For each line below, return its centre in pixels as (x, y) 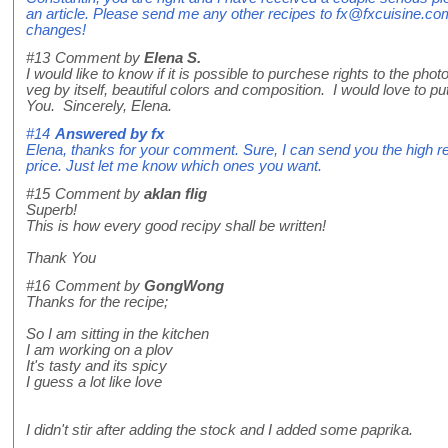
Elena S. (172, 58)
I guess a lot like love (94, 382)
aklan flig (175, 194)
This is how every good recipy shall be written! (176, 226)
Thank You (61, 258)
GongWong (184, 286)
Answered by (103, 134)
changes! (56, 30)
